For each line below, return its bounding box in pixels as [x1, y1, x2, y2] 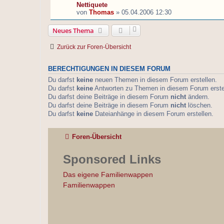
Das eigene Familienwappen [63, 170, 153, 178]
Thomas [89, 8, 114, 16]
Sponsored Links [63, 152, 161, 166]
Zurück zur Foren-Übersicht [57, 43, 131, 51]
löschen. [186, 101, 212, 109]
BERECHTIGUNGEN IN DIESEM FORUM [48, 65, 170, 73]
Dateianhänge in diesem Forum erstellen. [93, 110, 213, 118]
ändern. [186, 93, 209, 101]
